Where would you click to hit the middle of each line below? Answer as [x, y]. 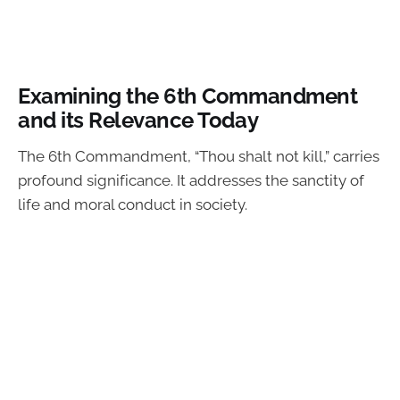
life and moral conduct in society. [133, 205]
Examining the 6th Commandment [188, 96]
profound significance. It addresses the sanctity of [191, 181]
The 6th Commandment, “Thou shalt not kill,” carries [199, 157]
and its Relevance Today [138, 120]
